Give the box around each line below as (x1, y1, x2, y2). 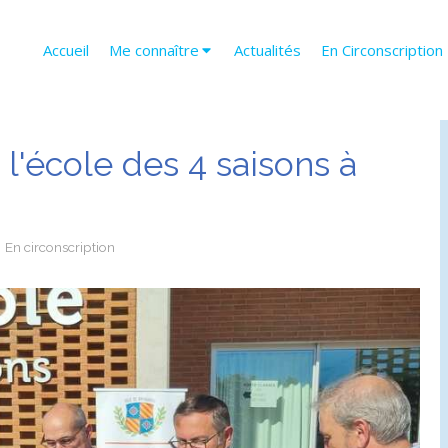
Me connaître (109, 40, 199, 60)
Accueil (43, 40, 89, 60)
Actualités (234, 40, 301, 60)
